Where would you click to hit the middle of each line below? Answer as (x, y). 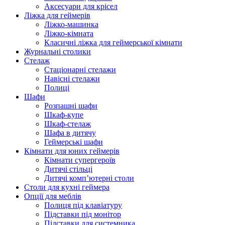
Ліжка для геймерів (57, 15)
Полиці (57, 88)
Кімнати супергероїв (80, 160)
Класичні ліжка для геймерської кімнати (113, 42)
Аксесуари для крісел (81, 6)
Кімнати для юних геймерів (72, 151)
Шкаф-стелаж (68, 124)
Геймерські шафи (74, 142)
